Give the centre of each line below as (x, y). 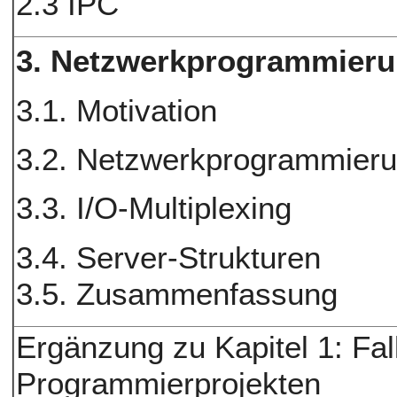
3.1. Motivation (117, 110)
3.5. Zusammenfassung (177, 293)
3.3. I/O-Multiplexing (154, 208)
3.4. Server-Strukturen (169, 257)
